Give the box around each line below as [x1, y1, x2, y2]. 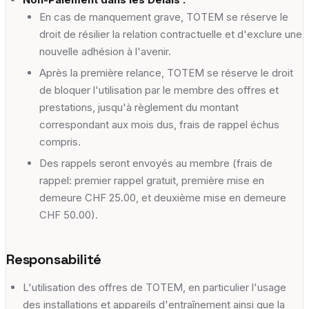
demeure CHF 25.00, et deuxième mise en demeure [39, 190, 286, 204]
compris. [39, 134, 81, 148]
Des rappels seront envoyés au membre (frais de [39, 156, 272, 170]
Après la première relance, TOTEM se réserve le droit [39, 66, 293, 79]
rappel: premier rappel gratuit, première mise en [39, 173, 264, 187]
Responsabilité [6, 250, 102, 268]
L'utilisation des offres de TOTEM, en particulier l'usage [23, 280, 286, 294]
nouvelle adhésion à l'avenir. [39, 44, 171, 58]
